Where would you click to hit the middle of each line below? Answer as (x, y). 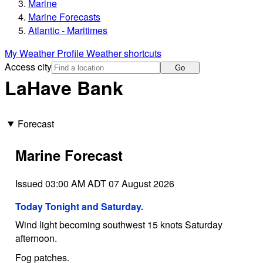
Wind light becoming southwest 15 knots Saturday (119, 224)
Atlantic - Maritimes (68, 31)
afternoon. (36, 238)
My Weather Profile (45, 53)
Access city (28, 67)
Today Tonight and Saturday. (79, 206)
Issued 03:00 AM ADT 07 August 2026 (95, 183)
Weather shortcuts (124, 53)
